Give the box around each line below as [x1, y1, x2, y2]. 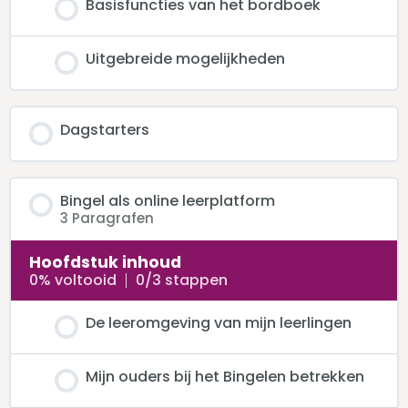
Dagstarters [60, 118, 149, 140]
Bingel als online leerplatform [60, 189, 275, 211]
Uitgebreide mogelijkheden [86, 47, 285, 69]
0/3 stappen [136, 270, 228, 291]
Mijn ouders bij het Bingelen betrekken [86, 366, 364, 388]
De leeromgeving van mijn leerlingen [86, 312, 352, 334]
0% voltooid [29, 270, 117, 291]
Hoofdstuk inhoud [29, 251, 181, 274]
